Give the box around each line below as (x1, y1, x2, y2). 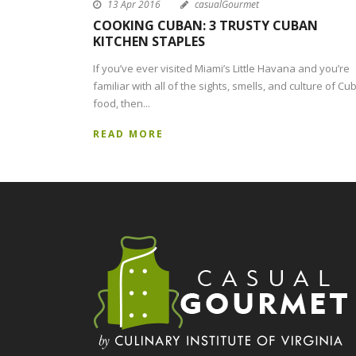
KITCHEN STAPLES (93, 33, 205, 51)
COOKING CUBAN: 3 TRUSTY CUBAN (93, 17, 318, 35)
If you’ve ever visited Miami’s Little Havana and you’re (93, 61, 350, 76)
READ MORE (93, 127, 164, 141)
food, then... (93, 96, 150, 111)
